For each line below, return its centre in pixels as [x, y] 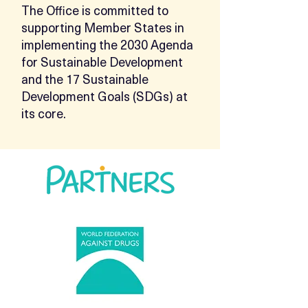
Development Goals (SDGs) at [104, 96]
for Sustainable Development [102, 62]
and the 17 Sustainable [85, 79]
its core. [44, 113]
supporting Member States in [103, 27]
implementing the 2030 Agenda [107, 44]
